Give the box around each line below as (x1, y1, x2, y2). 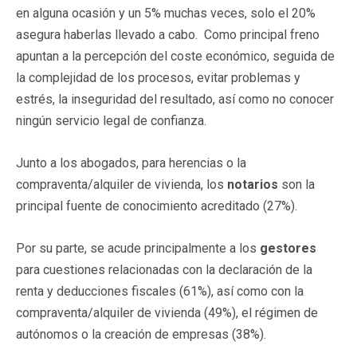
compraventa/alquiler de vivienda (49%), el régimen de (16, 304, 318, 320)
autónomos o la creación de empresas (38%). (16, 326, 266, 342)
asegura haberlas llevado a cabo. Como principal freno (16, 26, 320, 42)
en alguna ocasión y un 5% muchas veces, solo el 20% (16, 5, 316, 21)
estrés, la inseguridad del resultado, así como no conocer (16, 91, 334, 107)
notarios (227, 176, 278, 192)
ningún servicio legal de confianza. (16, 112, 206, 128)
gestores (260, 240, 316, 256)
